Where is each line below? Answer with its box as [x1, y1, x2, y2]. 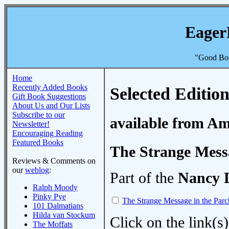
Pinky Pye [33, 192, 66, 201]
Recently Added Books [12, 83, 87, 91]
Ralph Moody [33, 183, 78, 192]
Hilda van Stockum [33, 211, 95, 219]
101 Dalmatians [33, 201, 83, 210]
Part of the [110, 169, 178, 187]
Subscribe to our [12, 110, 65, 119]
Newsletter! [12, 120, 50, 128]
